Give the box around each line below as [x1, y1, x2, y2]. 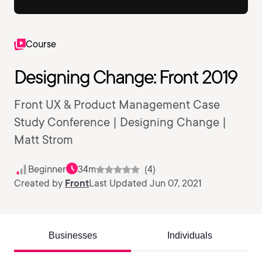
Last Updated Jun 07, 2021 [89, 178, 202, 189]
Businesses [48, 230, 97, 240]
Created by [14, 178, 65, 189]
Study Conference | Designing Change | [14, 115, 226, 129]
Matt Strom [14, 133, 73, 147]
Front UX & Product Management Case [14, 98, 220, 112]
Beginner [28, 164, 66, 175]
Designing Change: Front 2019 [14, 65, 237, 88]
